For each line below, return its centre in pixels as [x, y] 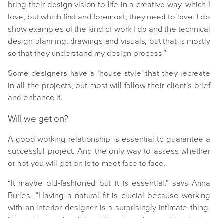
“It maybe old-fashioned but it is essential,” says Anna [109, 183]
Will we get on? [38, 118]
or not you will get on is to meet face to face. [87, 163]
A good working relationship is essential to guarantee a [109, 139]
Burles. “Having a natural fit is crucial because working [109, 195]
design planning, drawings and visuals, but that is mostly [109, 41]
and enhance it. [35, 98]
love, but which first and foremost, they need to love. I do [109, 17]
